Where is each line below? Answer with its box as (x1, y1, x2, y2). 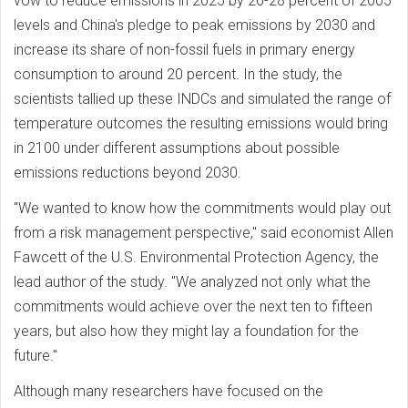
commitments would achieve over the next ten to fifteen (14, 297, 372, 315)
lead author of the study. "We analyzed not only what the (14, 272, 371, 291)
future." (14, 346, 57, 364)
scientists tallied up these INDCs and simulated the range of (14, 89, 391, 107)
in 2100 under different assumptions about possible (14, 138, 340, 157)
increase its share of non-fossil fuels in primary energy (14, 40, 355, 58)
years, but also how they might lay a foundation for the (14, 321, 359, 340)
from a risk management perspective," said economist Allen (14, 223, 393, 241)
